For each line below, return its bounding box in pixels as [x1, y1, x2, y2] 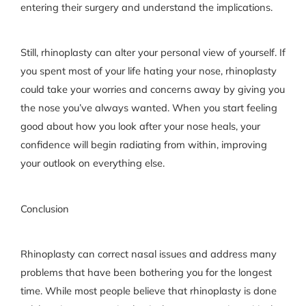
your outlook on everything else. [20, 156, 165, 170]
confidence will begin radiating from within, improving [20, 138, 267, 152]
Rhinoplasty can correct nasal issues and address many [20, 247, 277, 260]
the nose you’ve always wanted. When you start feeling [20, 101, 277, 115]
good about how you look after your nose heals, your [20, 120, 260, 133]
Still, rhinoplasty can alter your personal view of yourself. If [20, 46, 286, 59]
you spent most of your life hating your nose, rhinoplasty [20, 64, 277, 78]
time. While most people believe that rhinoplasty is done [20, 283, 277, 297]
